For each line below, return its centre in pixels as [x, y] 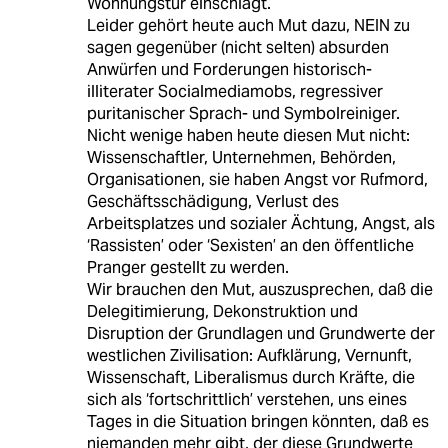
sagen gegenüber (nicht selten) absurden [237, 48]
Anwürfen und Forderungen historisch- [229, 70]
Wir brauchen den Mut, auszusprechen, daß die [259, 290]
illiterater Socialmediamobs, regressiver [234, 92]
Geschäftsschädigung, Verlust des [212, 202]
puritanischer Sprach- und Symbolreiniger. [243, 114]
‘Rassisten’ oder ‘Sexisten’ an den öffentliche [250, 246]
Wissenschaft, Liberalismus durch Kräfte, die [250, 378]
